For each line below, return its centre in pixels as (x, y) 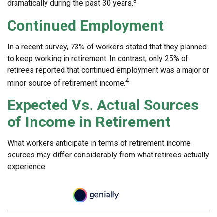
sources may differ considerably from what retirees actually (108, 155)
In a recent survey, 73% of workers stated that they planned (107, 46)
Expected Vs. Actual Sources (103, 105)
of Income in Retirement (89, 122)
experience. (27, 166)
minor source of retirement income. (66, 83)
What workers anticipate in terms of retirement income (99, 143)
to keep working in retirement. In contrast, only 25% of (98, 58)
